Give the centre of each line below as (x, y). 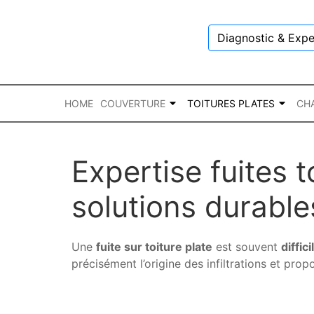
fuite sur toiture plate (154, 247)
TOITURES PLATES (231, 103)
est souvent (247, 247)
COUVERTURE (133, 103)
